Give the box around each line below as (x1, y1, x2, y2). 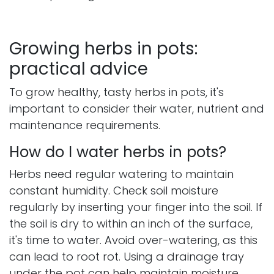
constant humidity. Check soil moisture (9, 183, 218, 199)
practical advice (9, 57, 148, 81)
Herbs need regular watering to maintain (9, 166, 234, 182)
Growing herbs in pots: (9, 37, 198, 61)
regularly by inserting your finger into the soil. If (9, 199, 262, 215)
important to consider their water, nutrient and (9, 101, 264, 117)
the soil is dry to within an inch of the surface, (9, 216, 253, 232)
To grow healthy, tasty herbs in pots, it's (9, 84, 224, 100)
